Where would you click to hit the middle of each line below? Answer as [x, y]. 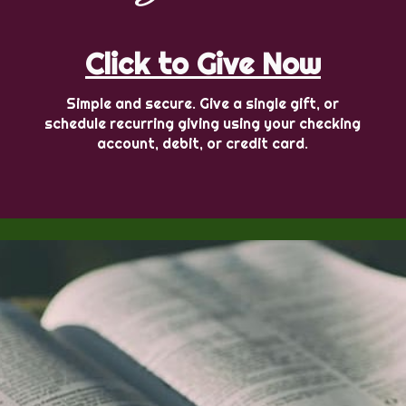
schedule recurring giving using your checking [203, 124]
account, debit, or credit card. [203, 144]
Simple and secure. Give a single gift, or [203, 104]
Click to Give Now [203, 64]
